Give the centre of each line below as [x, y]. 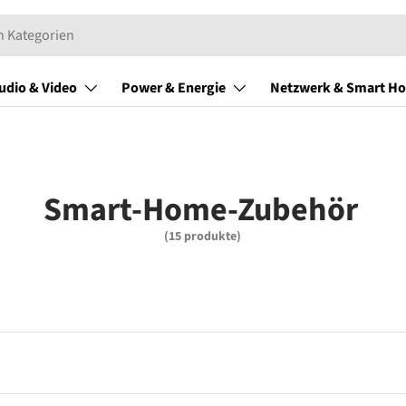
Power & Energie [174, 88]
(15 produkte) [203, 236]
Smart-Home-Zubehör [200, 209]
